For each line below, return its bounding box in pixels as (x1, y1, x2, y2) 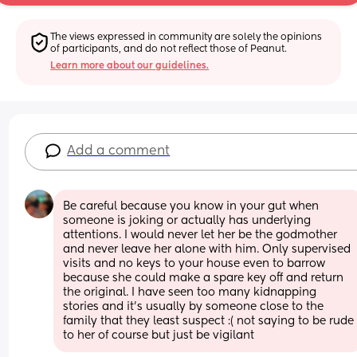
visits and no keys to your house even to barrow (63, 257, 326, 269)
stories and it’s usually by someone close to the (63, 300, 324, 312)
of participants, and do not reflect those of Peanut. (50, 44, 288, 54)
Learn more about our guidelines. (50, 61, 210, 71)
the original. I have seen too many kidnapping (63, 286, 317, 298)
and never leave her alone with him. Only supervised (63, 243, 351, 255)
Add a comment (67, 144, 171, 158)
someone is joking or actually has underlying (63, 214, 312, 226)
